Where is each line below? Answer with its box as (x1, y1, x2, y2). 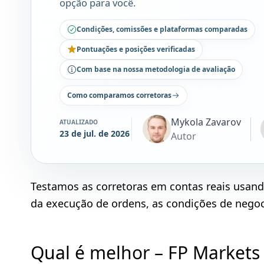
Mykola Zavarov (171, 115, 241, 128)
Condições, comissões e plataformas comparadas (77, 24, 247, 34)
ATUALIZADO (60, 117, 98, 126)
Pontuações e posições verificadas (77, 44, 195, 54)
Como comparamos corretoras (67, 90, 171, 100)
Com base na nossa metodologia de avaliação (77, 64, 235, 74)
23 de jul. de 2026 (60, 127, 130, 139)
